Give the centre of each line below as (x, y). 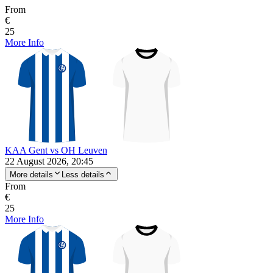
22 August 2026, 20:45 (49, 161)
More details (31, 174)
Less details (83, 174)
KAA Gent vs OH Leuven (56, 150)
